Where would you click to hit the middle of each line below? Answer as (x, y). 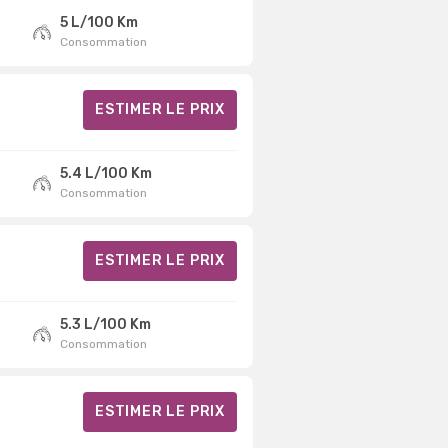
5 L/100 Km (98, 22)
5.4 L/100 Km (105, 173)
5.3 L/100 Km (105, 324)
